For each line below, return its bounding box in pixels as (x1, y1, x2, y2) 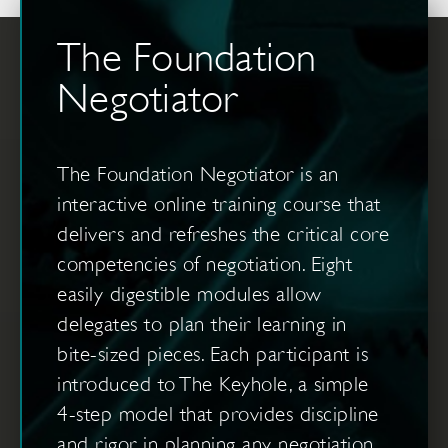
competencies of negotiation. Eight (57, 251, 352, 276)
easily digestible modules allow (57, 281, 322, 306)
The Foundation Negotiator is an (57, 161, 339, 186)
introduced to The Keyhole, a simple (57, 371, 369, 396)
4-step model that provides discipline (57, 401, 379, 426)
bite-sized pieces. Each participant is (57, 341, 368, 366)
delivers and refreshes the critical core (57, 221, 389, 246)
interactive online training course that (57, 191, 381, 216)
